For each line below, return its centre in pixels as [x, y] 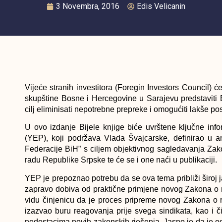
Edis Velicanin [161, 6]
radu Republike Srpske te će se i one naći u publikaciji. [121, 160]
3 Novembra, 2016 [88, 6]
